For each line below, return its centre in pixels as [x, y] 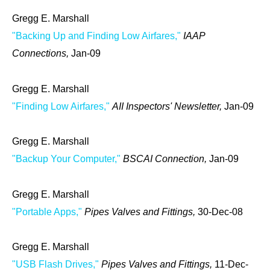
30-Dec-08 [220, 212]
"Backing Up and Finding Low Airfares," [96, 36]
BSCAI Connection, [166, 159]
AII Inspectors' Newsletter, [168, 106]
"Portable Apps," [47, 212]
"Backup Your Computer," [66, 159]
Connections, [42, 54]
